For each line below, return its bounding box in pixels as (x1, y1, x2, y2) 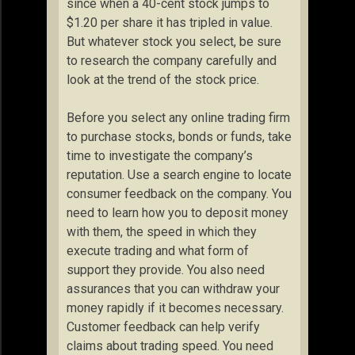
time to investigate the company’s (67, 148, 253, 163)
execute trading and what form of (67, 243, 249, 258)
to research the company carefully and (67, 53, 277, 68)
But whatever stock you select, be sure (67, 34, 281, 49)
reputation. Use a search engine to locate (67, 167, 292, 182)
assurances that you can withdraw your (67, 281, 280, 296)
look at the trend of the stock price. (67, 72, 259, 87)
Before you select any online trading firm (67, 110, 290, 125)
